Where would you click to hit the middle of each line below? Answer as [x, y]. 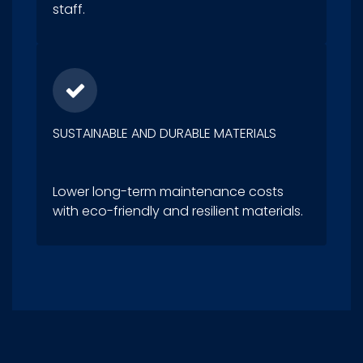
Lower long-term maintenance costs [168, 192]
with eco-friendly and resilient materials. [178, 211]
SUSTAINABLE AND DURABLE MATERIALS [164, 134]
